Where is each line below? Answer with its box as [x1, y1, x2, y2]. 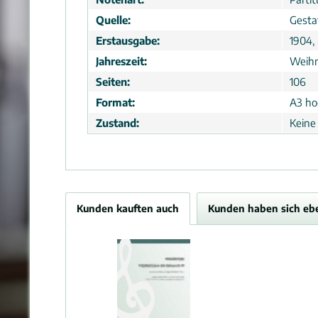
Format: [96, 96, 135, 109]
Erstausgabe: [96, 34, 160, 47]
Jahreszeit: [96, 55, 147, 67]
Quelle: [96, 13, 131, 26]
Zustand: [96, 116, 139, 129]
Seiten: [96, 75, 130, 88]
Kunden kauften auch [77, 202, 179, 214]
